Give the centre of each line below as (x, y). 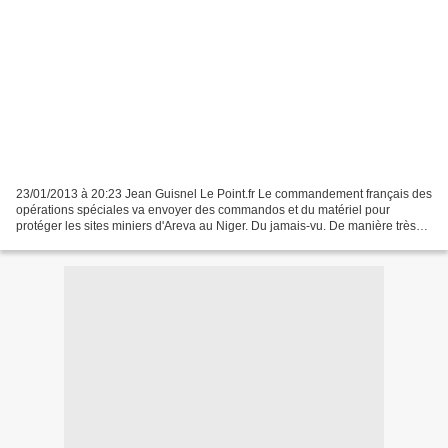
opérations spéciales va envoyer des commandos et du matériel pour (203, 209)
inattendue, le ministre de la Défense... (120, 241)
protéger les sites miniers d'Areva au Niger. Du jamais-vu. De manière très (216, 225)
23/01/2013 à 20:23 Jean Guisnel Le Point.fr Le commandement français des (224, 193)
